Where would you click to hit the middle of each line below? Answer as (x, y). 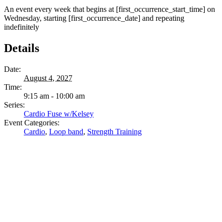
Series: (14, 105)
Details (22, 48)
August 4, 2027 (48, 78)
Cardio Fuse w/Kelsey (59, 113)
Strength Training (114, 131)
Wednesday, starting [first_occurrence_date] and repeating (94, 18)
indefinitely (22, 27)
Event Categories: (32, 122)
